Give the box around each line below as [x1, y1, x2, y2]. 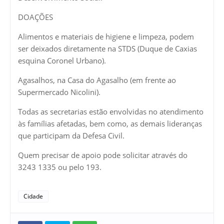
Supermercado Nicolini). [18, 87, 100, 97]
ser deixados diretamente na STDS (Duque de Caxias [18, 43, 197, 54]
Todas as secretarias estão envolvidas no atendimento [18, 106, 203, 117]
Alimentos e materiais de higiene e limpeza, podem [18, 31, 194, 42]
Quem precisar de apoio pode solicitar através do [18, 150, 187, 160]
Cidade [23, 192, 43, 201]
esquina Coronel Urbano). [18, 55, 106, 66]
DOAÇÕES [18, 12, 55, 22]
